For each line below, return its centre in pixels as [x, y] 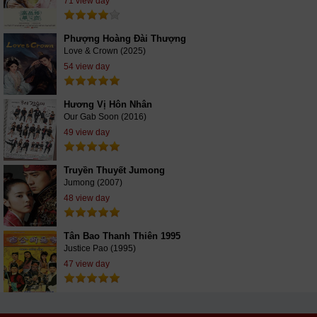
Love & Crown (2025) [105, 51]
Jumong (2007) [93, 183]
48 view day [87, 198]
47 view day [87, 264]
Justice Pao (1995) [100, 248]
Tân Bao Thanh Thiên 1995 [122, 236]
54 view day [87, 67]
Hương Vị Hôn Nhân [108, 104]
